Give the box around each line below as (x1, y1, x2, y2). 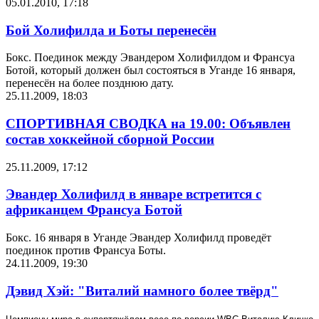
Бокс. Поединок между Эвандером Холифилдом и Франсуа (6, 51, 295, 64)
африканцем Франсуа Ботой (6, 202, 182, 218)
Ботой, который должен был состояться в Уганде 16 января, (6, 64, 296, 77)
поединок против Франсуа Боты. (6, 244, 166, 257)
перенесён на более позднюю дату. (6, 77, 174, 90)
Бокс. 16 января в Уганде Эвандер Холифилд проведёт (6, 231, 271, 244)
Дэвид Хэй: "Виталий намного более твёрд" (6, 283, 278, 298)
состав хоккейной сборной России (6, 132, 214, 147)
